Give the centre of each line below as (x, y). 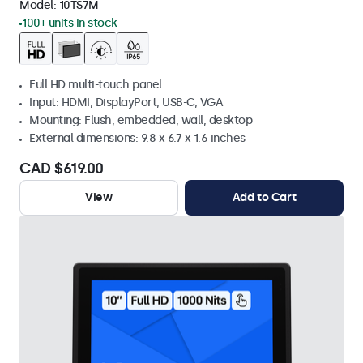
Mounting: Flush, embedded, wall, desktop (141, 120)
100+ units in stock (70, 23)
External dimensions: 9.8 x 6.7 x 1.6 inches (137, 138)
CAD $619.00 (62, 169)
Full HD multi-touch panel (96, 85)
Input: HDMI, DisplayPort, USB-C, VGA (126, 102)
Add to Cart (264, 197)
